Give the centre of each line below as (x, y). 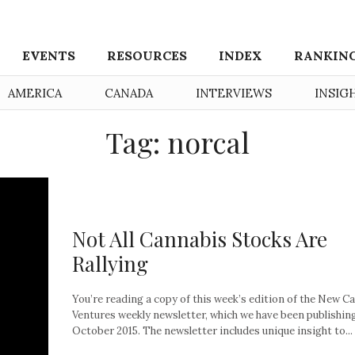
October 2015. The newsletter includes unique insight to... (212, 330)
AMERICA (35, 93)
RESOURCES (147, 55)
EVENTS (49, 55)
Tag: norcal (177, 142)
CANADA (129, 93)
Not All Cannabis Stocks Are (200, 239)
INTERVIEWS (234, 93)
